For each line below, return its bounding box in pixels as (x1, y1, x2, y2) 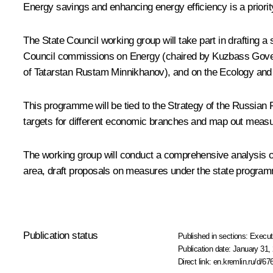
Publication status (23, 230, 98, 242)
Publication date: (177, 244, 233, 254)
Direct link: (177, 257, 214, 267)
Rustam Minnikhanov (75, 66, 165, 79)
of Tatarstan (23, 66, 76, 79)
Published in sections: (177, 232, 250, 241)
